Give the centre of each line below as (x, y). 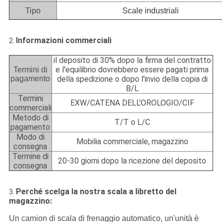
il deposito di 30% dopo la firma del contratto (132, 60)
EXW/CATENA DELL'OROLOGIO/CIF (132, 103)
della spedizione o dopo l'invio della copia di (132, 79)
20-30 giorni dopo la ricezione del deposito (132, 161)
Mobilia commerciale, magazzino (132, 142)
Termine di (30, 157)
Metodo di (30, 118)
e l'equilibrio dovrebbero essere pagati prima (132, 70)
